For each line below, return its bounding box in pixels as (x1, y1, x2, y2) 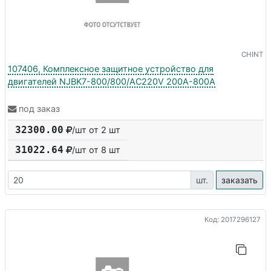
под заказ (19, 103, 60, 114)
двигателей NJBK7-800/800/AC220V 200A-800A (8, 76, 215, 87)
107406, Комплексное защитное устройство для (8, 63, 214, 74)
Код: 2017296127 (204, 215, 261, 224)
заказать (221, 175, 258, 186)
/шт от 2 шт (72, 125, 120, 135)
